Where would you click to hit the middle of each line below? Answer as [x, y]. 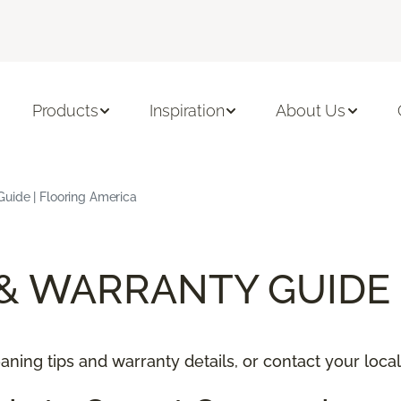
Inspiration [187, 111]
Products [65, 111]
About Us [311, 111]
